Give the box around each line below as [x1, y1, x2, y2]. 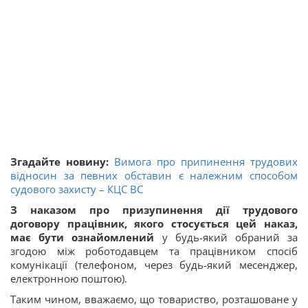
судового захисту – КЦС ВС [10, 182, 143, 196]
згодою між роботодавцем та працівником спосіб [10, 244, 298, 258]
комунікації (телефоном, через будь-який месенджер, [10, 258, 298, 272]
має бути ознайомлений [10, 230, 155, 244]
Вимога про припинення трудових [114, 155, 298, 168]
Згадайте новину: [10, 155, 109, 168]
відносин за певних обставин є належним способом [10, 168, 298, 182]
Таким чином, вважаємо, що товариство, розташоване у [10, 292, 298, 306]
